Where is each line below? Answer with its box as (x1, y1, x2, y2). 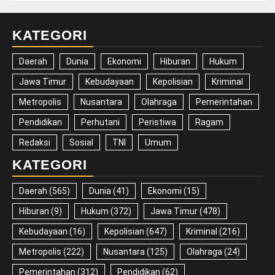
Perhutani (81, 117, 120, 127)
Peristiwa (139, 117, 176, 127)
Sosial (69, 137, 93, 147)
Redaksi (19, 137, 50, 147)
